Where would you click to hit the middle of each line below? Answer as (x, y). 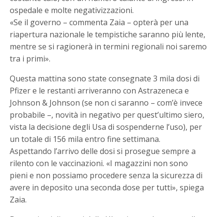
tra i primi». (30, 58)
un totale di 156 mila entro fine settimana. (85, 139)
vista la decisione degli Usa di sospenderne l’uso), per (106, 127)
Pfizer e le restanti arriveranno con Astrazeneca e (100, 90)
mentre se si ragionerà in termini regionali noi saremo (108, 46)
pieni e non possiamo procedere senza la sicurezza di (106, 175)
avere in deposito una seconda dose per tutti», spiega (107, 187)
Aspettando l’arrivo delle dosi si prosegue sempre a (103, 151)
